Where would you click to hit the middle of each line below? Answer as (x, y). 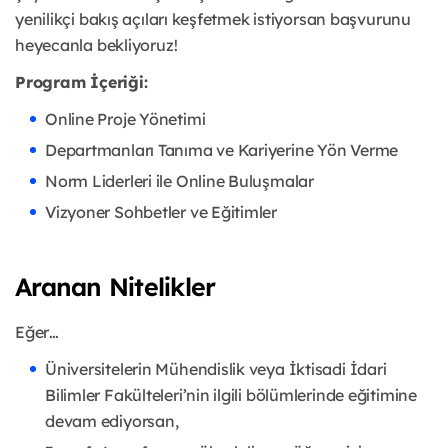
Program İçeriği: (81, 82)
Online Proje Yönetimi (125, 119)
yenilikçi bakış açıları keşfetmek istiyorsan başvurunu (213, 19)
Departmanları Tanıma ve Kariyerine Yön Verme (222, 150)
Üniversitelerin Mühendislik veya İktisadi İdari (216, 369)
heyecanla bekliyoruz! (96, 45)
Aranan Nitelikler (115, 287)
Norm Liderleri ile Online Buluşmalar (179, 181)
